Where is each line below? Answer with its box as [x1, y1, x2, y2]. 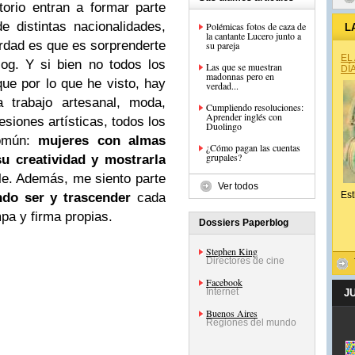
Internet [206, 286, 239, 297]
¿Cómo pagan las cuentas [206, 141, 300, 154]
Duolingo [206, 120, 242, 132]
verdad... [206, 79, 239, 92]
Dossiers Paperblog [199, 217, 288, 228]
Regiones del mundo [206, 317, 296, 328]
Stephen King [206, 245, 258, 258]
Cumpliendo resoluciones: [206, 101, 303, 113]
